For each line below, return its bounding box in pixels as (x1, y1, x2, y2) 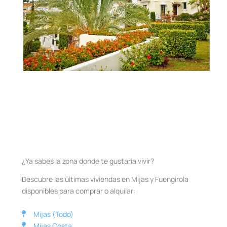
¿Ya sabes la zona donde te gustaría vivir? (22, 156, 154, 166)
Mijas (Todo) (33, 209, 73, 219)
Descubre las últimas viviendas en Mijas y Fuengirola (22, 174, 188, 184)
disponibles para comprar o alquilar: (22, 186, 135, 196)
